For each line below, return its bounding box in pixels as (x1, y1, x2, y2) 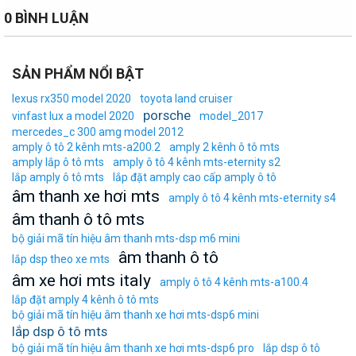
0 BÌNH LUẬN (4, 9, 89, 26)
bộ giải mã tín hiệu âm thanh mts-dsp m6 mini (12, 231, 240, 245)
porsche (143, 106, 191, 123)
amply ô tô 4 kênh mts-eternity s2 (113, 155, 281, 168)
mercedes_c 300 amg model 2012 (12, 125, 184, 138)
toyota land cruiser (140, 91, 233, 105)
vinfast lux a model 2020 (12, 109, 134, 122)
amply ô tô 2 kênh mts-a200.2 (12, 140, 161, 153)
